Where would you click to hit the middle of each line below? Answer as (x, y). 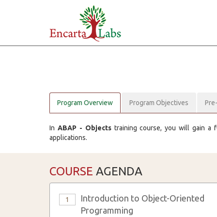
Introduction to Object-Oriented (142, 198)
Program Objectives (159, 103)
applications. (68, 138)
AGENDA (118, 171)
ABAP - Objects (84, 128)
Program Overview (85, 103)
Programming (107, 210)
